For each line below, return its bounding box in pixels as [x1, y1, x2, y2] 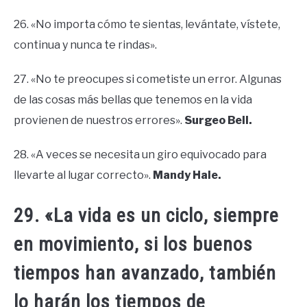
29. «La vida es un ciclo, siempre [14, 204, 279, 228]
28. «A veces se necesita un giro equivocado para [14, 147, 267, 161]
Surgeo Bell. [184, 113, 252, 127]
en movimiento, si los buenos [14, 233, 253, 256]
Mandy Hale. [153, 168, 221, 182]
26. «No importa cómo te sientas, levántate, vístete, [14, 17, 280, 31]
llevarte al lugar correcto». [14, 168, 153, 182]
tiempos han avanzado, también [14, 262, 276, 285]
